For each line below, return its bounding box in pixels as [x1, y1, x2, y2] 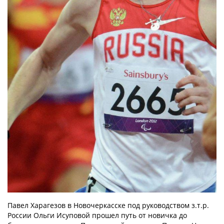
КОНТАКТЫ [87, 21, 137, 34]
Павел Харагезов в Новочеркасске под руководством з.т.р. [7, 200, 209, 210]
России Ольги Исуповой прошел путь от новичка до [7, 210, 187, 220]
